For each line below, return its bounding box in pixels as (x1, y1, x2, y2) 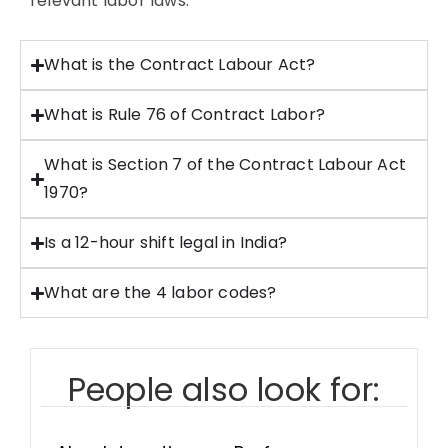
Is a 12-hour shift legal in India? (44, 231, 287, 254)
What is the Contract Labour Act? (44, 53, 316, 76)
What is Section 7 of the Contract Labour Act (44, 153, 406, 176)
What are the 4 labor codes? (44, 281, 277, 304)
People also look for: (67, 367, 381, 412)
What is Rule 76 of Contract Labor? (44, 103, 325, 126)
